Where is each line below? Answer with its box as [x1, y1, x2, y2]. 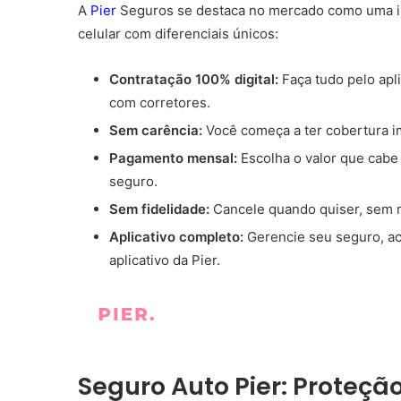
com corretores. [109, 94, 210, 112]
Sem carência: [109, 122, 202, 140]
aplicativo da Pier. [109, 252, 220, 269]
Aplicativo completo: [109, 228, 243, 246]
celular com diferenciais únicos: [78, 25, 278, 43]
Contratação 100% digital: [109, 71, 278, 89]
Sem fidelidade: [109, 200, 209, 218]
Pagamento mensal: [109, 149, 237, 167]
